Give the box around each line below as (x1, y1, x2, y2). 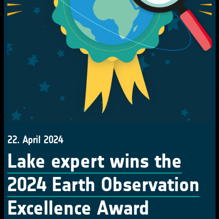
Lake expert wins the (7, 149, 182, 173)
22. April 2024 (7, 133, 63, 146)
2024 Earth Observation (7, 173, 199, 197)
